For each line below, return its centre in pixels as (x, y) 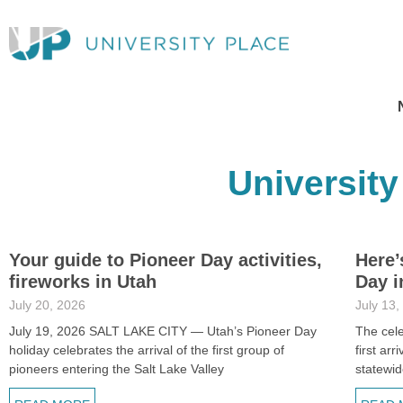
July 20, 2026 (47, 305)
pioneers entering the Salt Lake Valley (116, 369)
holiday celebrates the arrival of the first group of (147, 350)
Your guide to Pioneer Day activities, (166, 260)
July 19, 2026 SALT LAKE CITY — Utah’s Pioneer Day (163, 331)
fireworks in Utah (83, 282)
